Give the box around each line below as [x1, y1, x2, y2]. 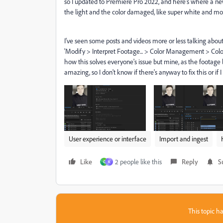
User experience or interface [69, 134, 146, 143]
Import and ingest [159, 134, 208, 143]
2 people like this [115, 157, 162, 166]
